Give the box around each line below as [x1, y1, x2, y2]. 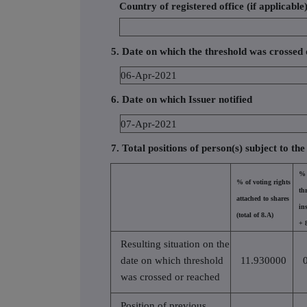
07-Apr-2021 [121, 118, 177, 130]
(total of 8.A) [236, 210, 273, 219]
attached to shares [236, 194, 289, 202]
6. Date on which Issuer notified [111, 94, 252, 106]
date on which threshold [121, 254, 223, 266]
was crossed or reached [121, 271, 220, 282]
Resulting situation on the [121, 238, 230, 249]
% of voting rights [236, 177, 291, 186]
